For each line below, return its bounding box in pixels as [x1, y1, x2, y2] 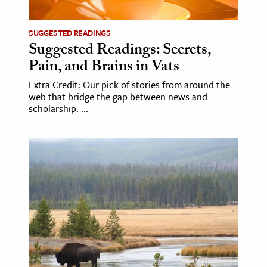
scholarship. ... [29, 101, 88, 116]
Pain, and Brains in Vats [29, 55, 179, 82]
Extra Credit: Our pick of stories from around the [29, 77, 230, 92]
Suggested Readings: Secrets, [29, 38, 211, 65]
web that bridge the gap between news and [29, 89, 207, 104]
